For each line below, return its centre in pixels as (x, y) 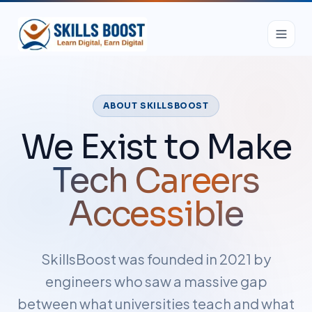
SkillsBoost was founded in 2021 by (156, 259)
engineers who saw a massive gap (156, 281)
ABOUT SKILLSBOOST (156, 106)
